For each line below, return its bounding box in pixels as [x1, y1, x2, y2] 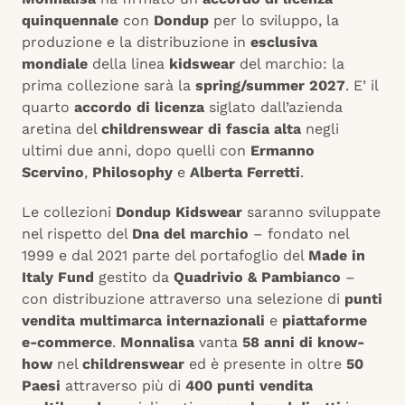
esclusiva [250, 33, 317, 52]
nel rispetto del [22, 225, 132, 243]
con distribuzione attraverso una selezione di [22, 290, 344, 308]
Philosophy [92, 164, 173, 182]
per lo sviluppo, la [209, 12, 339, 30]
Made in [308, 247, 365, 265]
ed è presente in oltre [184, 355, 346, 373]
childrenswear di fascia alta [101, 120, 301, 138]
